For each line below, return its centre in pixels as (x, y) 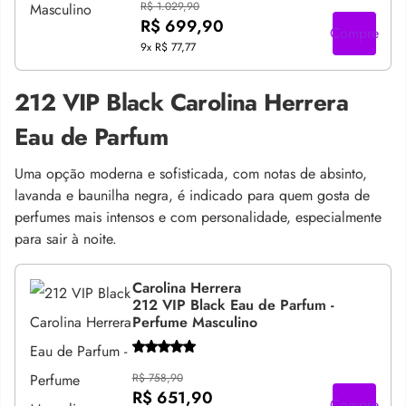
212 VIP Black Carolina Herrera (181, 102)
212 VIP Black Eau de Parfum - (233, 305)
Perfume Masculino (194, 322)
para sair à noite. (66, 239)
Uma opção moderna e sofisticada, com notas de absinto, (191, 174)
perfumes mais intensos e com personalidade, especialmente (198, 217)
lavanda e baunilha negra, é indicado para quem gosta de (192, 195)
